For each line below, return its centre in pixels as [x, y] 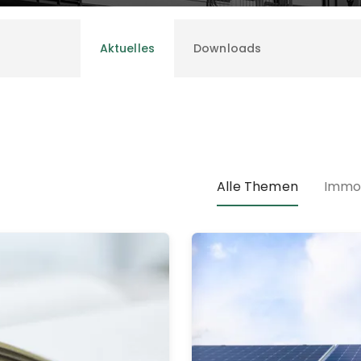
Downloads [228, 48]
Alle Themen [257, 187]
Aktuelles [127, 48]
